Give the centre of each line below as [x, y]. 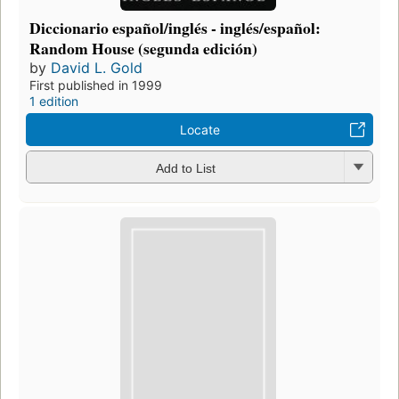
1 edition [54, 102]
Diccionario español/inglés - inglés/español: [175, 28]
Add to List [185, 168]
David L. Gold [97, 68]
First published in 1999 [96, 85]
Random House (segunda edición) [143, 49]
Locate [199, 130]
